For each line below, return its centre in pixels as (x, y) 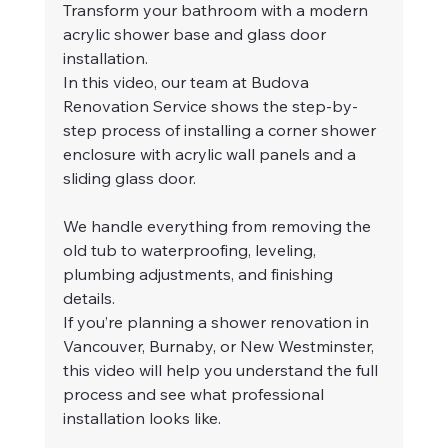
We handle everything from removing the (218, 226)
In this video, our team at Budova (187, 82)
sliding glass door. (129, 178)
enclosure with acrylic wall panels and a (211, 154)
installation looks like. (141, 418)
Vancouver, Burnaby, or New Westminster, (220, 346)
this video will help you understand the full (222, 370)
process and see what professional (195, 394)
